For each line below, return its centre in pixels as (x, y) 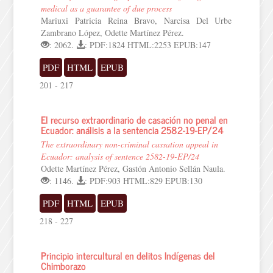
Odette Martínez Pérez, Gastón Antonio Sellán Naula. (133, 168)
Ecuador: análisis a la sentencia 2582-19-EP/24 (133, 130)
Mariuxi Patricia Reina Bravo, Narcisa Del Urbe (136, 20)
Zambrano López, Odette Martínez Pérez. (113, 33)
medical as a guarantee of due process (107, 8)
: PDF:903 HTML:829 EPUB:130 (144, 181)
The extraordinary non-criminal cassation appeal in (130, 144)
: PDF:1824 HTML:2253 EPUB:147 (148, 45)
